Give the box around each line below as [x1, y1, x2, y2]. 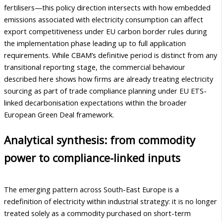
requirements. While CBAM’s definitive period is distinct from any [4, 50, 217, 60]
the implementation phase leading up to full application [4, 38, 186, 48]
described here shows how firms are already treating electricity [4, 73, 213, 84]
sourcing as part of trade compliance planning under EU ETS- [4, 85, 207, 96]
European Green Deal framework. [4, 109, 114, 119]
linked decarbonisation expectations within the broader [4, 97, 187, 108]
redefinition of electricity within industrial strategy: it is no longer [4, 196, 217, 206]
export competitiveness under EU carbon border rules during [4, 26, 207, 36]
